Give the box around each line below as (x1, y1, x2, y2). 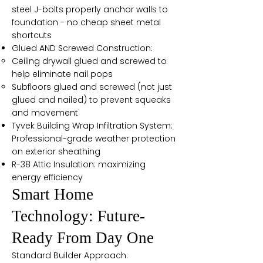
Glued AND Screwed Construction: (12, 42, 153, 54)
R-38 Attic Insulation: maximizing (12, 159, 146, 170)
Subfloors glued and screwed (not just (12, 81, 172, 93)
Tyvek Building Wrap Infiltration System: (12, 120, 173, 131)
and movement (12, 107, 78, 119)
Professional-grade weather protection (12, 133, 176, 144)
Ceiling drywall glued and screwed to (12, 55, 167, 67)
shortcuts (12, 29, 52, 41)
